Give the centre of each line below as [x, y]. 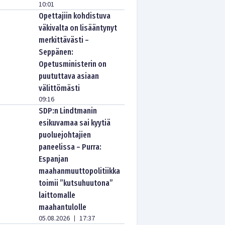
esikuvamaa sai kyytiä [75, 123]
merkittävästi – [64, 40]
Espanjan [54, 159]
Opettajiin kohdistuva [75, 16]
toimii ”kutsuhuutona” [76, 183]
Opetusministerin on [73, 64]
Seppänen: [56, 52]
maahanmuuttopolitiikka [80, 171]
